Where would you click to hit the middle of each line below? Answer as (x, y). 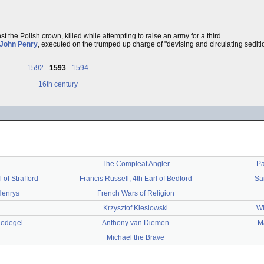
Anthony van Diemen (136, 223)
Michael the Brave (136, 237)
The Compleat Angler (136, 164)
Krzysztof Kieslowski (136, 208)
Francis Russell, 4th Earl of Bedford (136, 179)
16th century (58, 84)
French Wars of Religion (136, 193)
